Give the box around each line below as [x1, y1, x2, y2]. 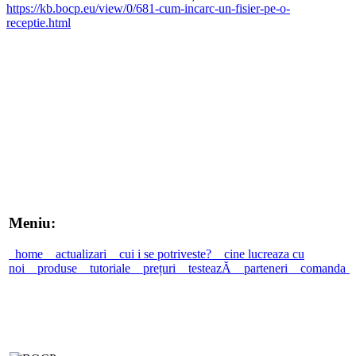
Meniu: [9, 215, 56, 232]
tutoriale [83, 261, 137, 275]
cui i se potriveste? [113, 247, 218, 261]
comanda [294, 261, 352, 275]
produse [31, 261, 83, 275]
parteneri [238, 261, 294, 275]
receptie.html [6, 15, 71, 29]
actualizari [49, 247, 113, 261]
